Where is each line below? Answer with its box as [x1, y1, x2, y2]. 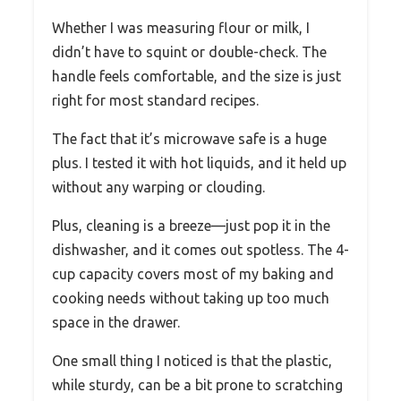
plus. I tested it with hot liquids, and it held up [52, 154, 346, 171]
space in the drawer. [52, 313, 180, 330]
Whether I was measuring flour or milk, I [52, 19, 310, 36]
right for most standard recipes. [52, 91, 259, 108]
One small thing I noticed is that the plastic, [52, 352, 332, 369]
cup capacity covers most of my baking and [52, 265, 334, 282]
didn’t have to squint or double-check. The [52, 43, 327, 60]
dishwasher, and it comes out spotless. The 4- [52, 241, 349, 258]
